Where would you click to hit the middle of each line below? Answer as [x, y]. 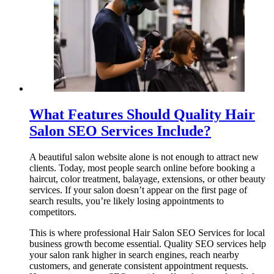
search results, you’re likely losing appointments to [127, 201]
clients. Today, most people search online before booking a [142, 168]
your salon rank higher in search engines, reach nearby [134, 255]
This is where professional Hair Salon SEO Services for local [147, 233]
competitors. [53, 212]
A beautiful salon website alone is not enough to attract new [144, 157]
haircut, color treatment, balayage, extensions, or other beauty [147, 179]
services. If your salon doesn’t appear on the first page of [138, 190]
